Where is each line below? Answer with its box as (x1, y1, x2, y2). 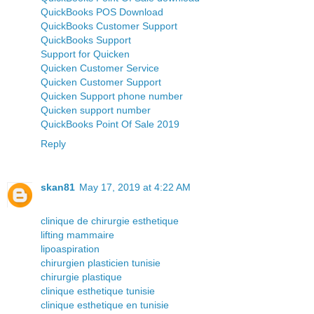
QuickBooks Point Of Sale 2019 (41, 118, 179, 130)
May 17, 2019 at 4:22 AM (79, 181, 191, 193)
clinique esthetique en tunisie (41, 299, 169, 310)
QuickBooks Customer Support (41, 20, 177, 32)
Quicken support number (41, 104, 151, 116)
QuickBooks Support (41, 34, 131, 46)
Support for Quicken (41, 48, 130, 60)
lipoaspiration (41, 243, 100, 254)
